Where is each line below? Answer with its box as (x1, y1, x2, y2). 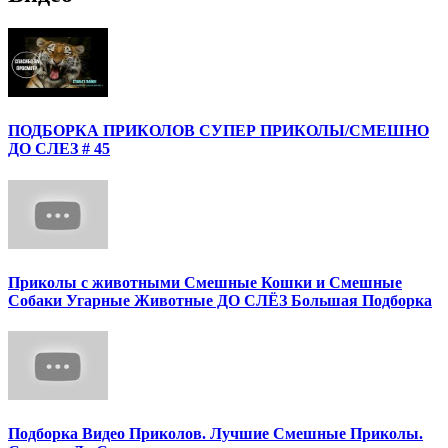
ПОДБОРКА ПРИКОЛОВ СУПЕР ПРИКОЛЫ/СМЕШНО (8, 122, 429, 140)
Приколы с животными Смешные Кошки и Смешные (8, 273, 402, 291)
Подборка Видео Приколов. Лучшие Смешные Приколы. (8, 425, 423, 443)
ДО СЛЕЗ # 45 (8, 140, 110, 158)
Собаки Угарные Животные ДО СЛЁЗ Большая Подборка (8, 291, 432, 309)
